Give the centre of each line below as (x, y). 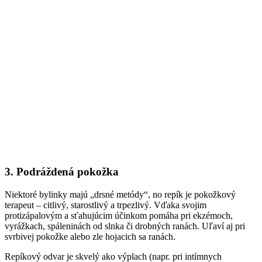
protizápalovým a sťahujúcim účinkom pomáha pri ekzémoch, (119, 215)
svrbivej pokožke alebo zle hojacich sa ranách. (90, 236)
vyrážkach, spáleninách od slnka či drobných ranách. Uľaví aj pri (125, 226)
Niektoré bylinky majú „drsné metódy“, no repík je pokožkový (120, 194)
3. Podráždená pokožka (62, 172)
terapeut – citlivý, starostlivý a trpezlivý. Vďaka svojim (106, 205)
